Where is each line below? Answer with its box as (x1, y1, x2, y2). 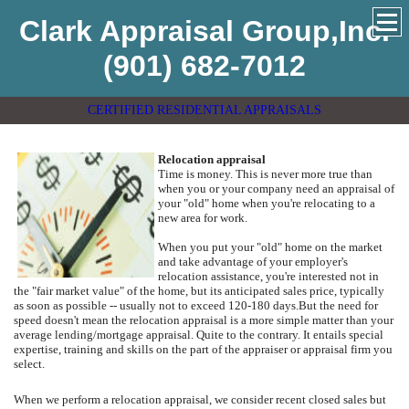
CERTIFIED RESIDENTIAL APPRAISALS (88, 103, 321, 117)
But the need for (299, 299, 378, 312)
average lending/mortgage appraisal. (14, 328, 194, 341)
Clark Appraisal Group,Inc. (19, 15, 390, 47)
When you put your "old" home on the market (158, 240, 383, 254)
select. (14, 357, 45, 371)
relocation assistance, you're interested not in (158, 269, 379, 283)
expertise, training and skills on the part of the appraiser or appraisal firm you (14, 342, 393, 356)
